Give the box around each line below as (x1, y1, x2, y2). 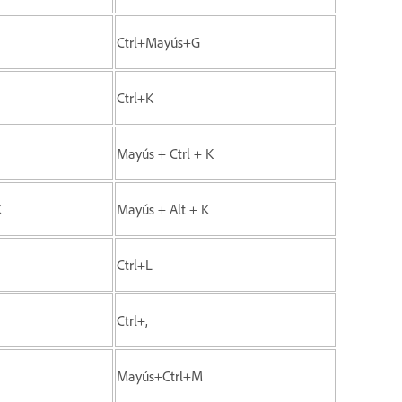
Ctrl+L (117, 255, 153, 274)
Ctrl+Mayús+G (117, 32, 200, 51)
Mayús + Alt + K (117, 199, 209, 218)
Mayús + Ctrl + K (117, 144, 214, 162)
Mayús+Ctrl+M (117, 366, 203, 385)
